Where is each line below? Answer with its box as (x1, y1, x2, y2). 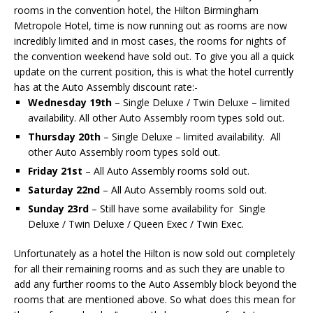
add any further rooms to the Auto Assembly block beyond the (14, 277, 297, 291)
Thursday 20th (28, 129, 101, 143)
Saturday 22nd (28, 182, 100, 196)
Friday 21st (28, 163, 82, 177)
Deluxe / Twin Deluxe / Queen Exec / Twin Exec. (28, 217, 244, 231)
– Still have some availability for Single (89, 201, 265, 215)
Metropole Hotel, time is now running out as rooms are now (14, 18, 287, 32)
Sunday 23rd (28, 201, 89, 215)
